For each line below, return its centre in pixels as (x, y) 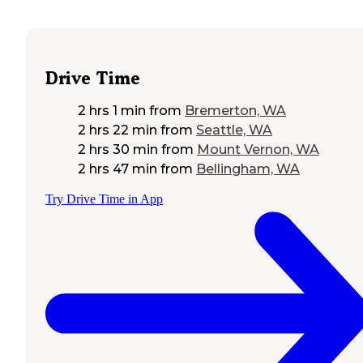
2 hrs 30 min (118, 150)
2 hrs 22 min (117, 130)
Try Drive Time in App (104, 199)
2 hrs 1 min (112, 111)
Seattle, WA (234, 130)
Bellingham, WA (248, 169)
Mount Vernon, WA (258, 150)
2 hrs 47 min (117, 169)
